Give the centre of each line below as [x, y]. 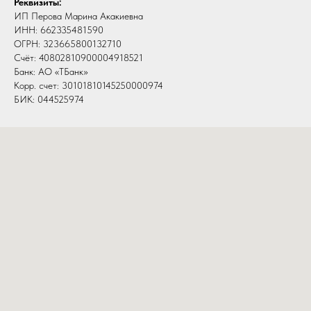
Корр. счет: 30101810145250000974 [89, 86]
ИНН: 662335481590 [59, 30]
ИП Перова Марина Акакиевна [78, 16]
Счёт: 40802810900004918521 [78, 58]
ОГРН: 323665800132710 [68, 44]
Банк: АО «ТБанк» [51, 72]
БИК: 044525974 [49, 100]
